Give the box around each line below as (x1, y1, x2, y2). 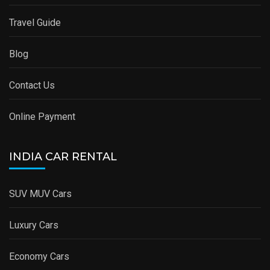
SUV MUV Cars (9, 188, 72, 200)
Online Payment (9, 111, 75, 123)
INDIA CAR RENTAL (9, 150, 117, 164)
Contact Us (9, 80, 55, 92)
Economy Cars (9, 251, 69, 263)
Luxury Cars (9, 219, 58, 231)
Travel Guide (9, 17, 61, 29)
